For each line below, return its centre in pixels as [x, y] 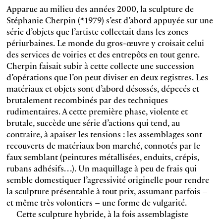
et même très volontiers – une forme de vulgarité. [96, 202]
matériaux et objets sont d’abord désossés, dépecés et [103, 88]
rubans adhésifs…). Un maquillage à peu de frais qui [101, 168]
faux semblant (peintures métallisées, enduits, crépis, [103, 157]
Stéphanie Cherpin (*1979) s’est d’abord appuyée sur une [110, 20]
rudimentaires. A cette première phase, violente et [97, 111]
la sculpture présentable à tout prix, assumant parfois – [107, 191]
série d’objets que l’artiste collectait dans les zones [97, 31]
